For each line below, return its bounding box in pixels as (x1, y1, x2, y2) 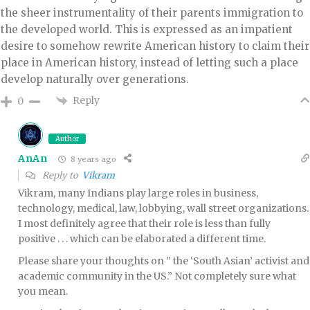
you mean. (18, 285, 68, 298)
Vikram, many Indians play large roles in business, (18, 187, 258, 199)
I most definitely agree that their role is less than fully (18, 217, 271, 230)
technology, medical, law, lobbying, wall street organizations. (18, 202, 309, 215)
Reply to (40, 170, 82, 181)
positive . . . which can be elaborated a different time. (18, 232, 266, 245)
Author (55, 134, 79, 143)
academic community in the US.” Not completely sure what (18, 270, 296, 282)
